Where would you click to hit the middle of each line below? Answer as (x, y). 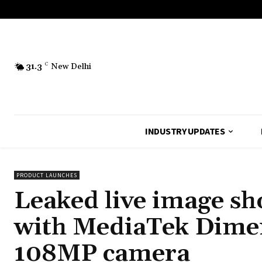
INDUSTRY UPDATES (185, 131)
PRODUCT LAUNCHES (47, 175)
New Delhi (71, 66)
